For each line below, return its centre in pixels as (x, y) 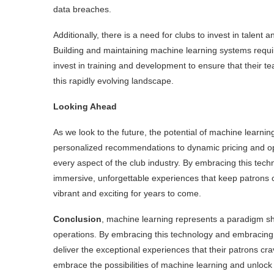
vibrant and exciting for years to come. (127, 193)
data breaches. (82, 9)
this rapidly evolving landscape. (113, 80)
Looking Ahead (85, 106)
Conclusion (77, 219)
